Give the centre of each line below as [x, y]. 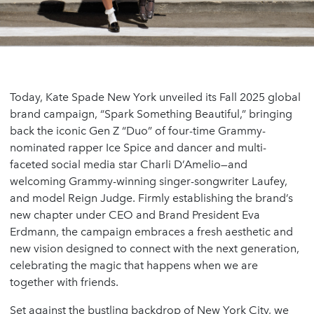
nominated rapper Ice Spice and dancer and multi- [138, 147]
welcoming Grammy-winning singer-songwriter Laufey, [149, 181]
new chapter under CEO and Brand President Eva [135, 214]
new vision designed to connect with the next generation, [155, 248]
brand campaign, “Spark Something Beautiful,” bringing [151, 114]
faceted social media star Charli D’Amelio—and [129, 164]
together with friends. [64, 282]
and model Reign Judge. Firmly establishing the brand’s [151, 198]
